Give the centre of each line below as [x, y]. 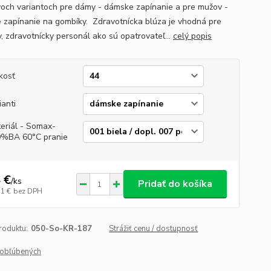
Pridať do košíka [175, 184]
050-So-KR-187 [61, 229]
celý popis [192, 36]
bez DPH [28, 191]
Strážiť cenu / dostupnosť [154, 229]
